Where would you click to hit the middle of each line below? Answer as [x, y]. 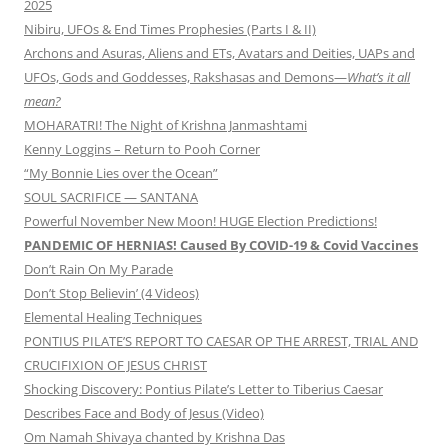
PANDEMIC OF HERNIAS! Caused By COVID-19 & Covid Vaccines [221, 245]
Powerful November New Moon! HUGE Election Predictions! [200, 221]
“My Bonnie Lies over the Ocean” [121, 173]
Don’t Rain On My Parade [98, 269]
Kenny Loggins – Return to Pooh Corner [142, 149]
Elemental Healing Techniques [113, 317]
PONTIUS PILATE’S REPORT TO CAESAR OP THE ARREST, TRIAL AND [221, 341]
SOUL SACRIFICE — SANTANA [111, 197]
